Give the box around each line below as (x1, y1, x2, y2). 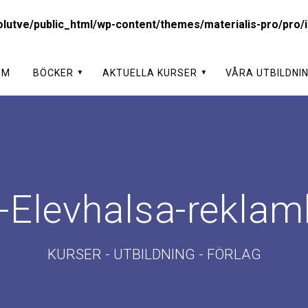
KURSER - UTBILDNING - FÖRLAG (47, 245, 261, 263)
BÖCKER (33, 67, 74, 78)
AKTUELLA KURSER (102, 67, 197, 78)
